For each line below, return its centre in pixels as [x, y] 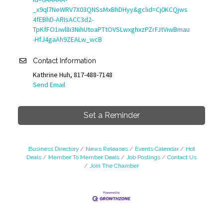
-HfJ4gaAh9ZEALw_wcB [67, 39]
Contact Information [64, 60]
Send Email [49, 84]
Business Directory [53, 149]
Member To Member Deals [84, 157]
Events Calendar [157, 149]
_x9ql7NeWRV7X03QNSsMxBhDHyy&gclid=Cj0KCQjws [110, 9]
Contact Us [182, 157]
